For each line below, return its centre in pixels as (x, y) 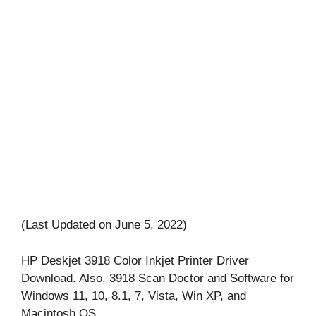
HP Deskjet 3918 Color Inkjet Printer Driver (135, 260)
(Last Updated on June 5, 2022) (104, 225)
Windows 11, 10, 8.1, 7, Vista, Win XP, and (134, 296)
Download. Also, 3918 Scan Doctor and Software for (158, 278)
